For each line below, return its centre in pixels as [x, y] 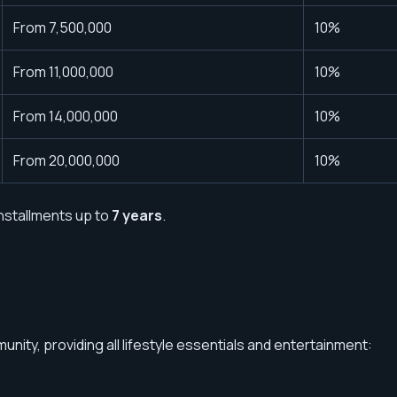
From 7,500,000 [62, 27]
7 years [137, 215]
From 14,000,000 [66, 116]
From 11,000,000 [63, 71]
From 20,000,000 [66, 160]
